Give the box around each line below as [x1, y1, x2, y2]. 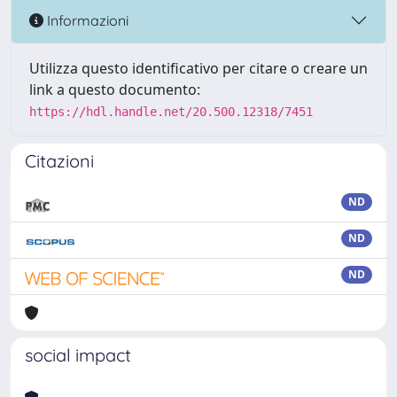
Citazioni [25, 150, 94, 172]
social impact [25, 344, 131, 366]
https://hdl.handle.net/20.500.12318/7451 [29, 105, 313, 119]
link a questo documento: [29, 80, 200, 99]
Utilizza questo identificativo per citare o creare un [29, 58, 368, 78]
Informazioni [43, 11, 128, 29]
